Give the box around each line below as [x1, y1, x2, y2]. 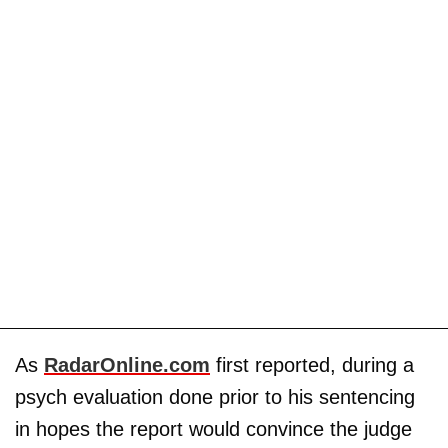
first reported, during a [210, 353, 414, 376]
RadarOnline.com [44, 353, 210, 376]
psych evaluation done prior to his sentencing [15, 385, 415, 408]
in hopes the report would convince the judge [15, 417, 412, 440]
